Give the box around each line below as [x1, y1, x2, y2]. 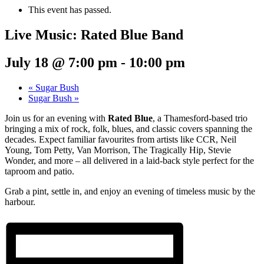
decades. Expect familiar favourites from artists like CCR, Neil [5, 134, 236, 144]
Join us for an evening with [5, 113, 108, 123]
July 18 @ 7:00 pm [5, 54, 117, 70]
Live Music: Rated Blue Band [5, 27, 183, 42]
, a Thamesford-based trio [153, 113, 247, 123]
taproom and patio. [5, 166, 74, 176]
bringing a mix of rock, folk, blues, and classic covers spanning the [5, 123, 252, 134]
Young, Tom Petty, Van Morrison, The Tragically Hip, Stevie [5, 144, 231, 155]
